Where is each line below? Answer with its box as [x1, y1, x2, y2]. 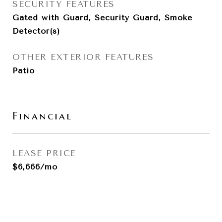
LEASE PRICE [12, 148, 76, 158]
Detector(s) [12, 26, 60, 36]
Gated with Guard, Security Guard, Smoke [12, 13, 192, 22]
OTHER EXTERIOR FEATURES [12, 52, 154, 62]
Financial [12, 110, 72, 122]
